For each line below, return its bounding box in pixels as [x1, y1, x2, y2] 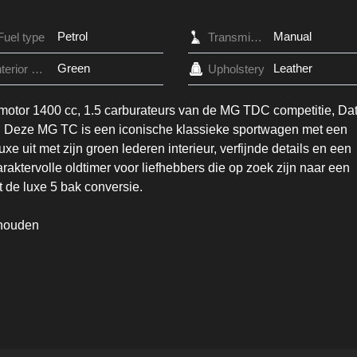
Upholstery [208, 61, 265, 76]
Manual [273, 29, 312, 43]
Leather [273, 61, 312, 75]
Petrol [57, 29, 88, 43]
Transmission [249, 29, 262, 44]
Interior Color [30, 61, 43, 76]
